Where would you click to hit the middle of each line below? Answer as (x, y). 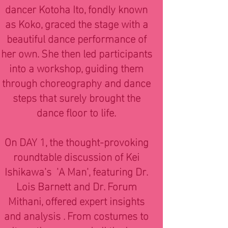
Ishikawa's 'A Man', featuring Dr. (76, 170)
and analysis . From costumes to (76, 215)
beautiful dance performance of (76, 38)
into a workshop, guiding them (76, 67)
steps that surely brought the (76, 97)
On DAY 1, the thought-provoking (76, 141)
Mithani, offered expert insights (76, 200)
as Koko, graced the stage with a (76, 23)
